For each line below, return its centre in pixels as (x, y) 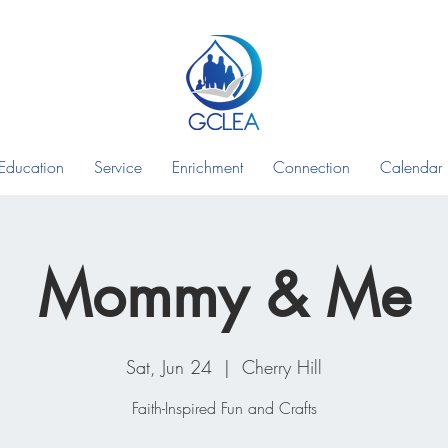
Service (118, 167)
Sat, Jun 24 (169, 367)
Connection (311, 167)
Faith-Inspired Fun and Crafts (224, 408)
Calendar (411, 167)
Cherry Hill (282, 367)
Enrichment (207, 167)
